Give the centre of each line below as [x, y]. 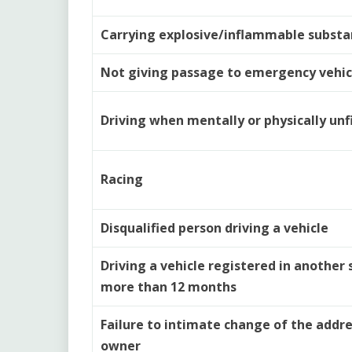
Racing [122, 179]
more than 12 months [169, 286]
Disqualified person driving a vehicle [214, 227]
